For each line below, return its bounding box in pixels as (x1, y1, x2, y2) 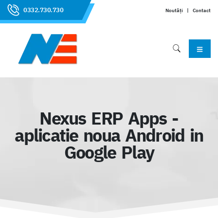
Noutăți (165, 6, 183, 14)
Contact (193, 6, 211, 14)
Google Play (64, 141, 154, 164)
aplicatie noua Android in (15, 124, 203, 147)
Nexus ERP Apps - (39, 107, 179, 130)
